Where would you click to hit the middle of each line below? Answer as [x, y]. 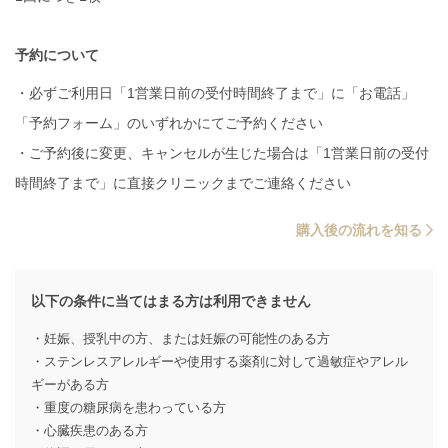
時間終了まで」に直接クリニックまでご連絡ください [183, 183]
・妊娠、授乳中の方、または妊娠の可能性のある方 [180, 339]
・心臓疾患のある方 [89, 431]
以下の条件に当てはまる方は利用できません [171, 301]
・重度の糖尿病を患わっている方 [128, 408]
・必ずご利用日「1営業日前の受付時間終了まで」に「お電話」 [215, 93]
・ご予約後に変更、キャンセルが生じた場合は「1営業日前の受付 [222, 153]
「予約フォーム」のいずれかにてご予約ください [169, 123]
